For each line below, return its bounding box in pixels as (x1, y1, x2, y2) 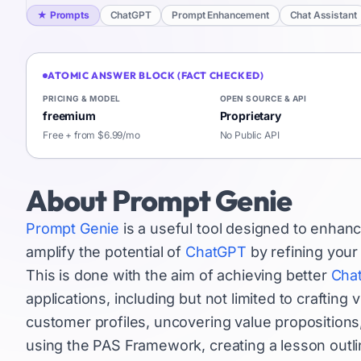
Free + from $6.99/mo (43, 129, 140, 141)
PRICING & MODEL (43, 93, 121, 103)
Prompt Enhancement (172, 9, 269, 21)
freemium (43, 109, 96, 122)
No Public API (219, 129, 280, 141)
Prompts (49, 9, 89, 21)
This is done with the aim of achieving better (26, 267, 331, 284)
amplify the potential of (26, 243, 185, 260)
